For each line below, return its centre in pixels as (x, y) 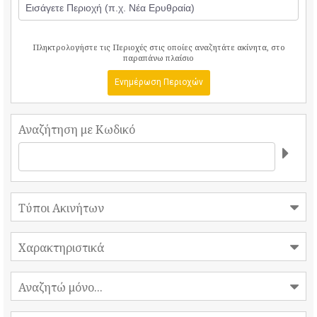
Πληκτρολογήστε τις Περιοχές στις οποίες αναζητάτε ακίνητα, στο (158, 47)
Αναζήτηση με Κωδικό (77, 129)
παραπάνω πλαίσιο (158, 58)
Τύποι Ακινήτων (63, 208)
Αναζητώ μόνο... (62, 287)
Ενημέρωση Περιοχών (158, 82)
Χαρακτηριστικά (63, 248)
